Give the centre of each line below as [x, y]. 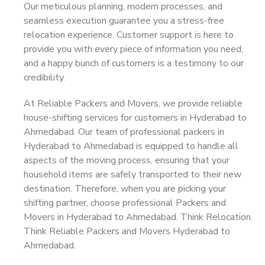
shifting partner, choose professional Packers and [125, 203]
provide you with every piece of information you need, [133, 49]
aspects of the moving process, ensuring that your [127, 160]
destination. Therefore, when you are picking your [125, 189]
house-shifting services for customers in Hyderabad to [135, 118]
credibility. [44, 77]
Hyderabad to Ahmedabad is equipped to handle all [131, 146]
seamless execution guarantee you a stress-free [124, 21]
